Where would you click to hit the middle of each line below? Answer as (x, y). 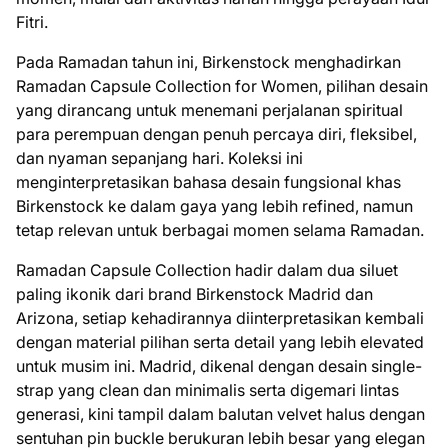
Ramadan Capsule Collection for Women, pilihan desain (222, 86)
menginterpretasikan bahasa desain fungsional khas (208, 182)
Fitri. (32, 22)
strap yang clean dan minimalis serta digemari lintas (207, 390)
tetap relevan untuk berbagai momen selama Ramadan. (222, 230)
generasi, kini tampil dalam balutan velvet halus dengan (220, 414)
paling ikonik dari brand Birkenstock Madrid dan (194, 294)
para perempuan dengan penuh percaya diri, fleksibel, (216, 134)
